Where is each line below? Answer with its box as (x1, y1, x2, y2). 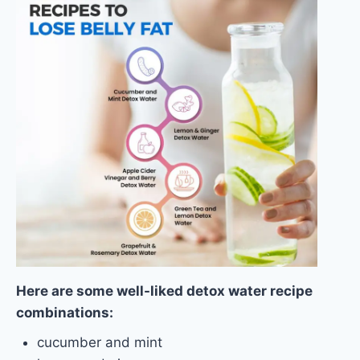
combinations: (16, 304, 113, 321)
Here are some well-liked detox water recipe (16, 282, 313, 299)
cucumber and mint (36, 333, 162, 350)
